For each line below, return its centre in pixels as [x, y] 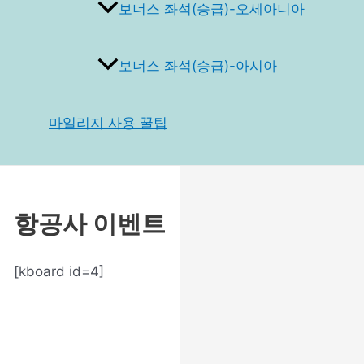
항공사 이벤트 [90, 224]
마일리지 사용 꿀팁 [108, 123]
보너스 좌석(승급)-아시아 [198, 66]
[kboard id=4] [59, 272]
